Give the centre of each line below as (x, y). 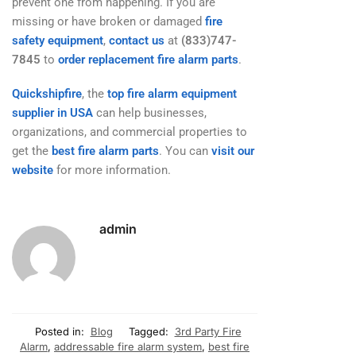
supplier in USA (54, 113)
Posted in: (59, 331)
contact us (137, 41)
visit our (233, 151)
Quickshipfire (47, 94)
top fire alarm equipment (172, 94)
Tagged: (148, 331)
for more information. (112, 170)
